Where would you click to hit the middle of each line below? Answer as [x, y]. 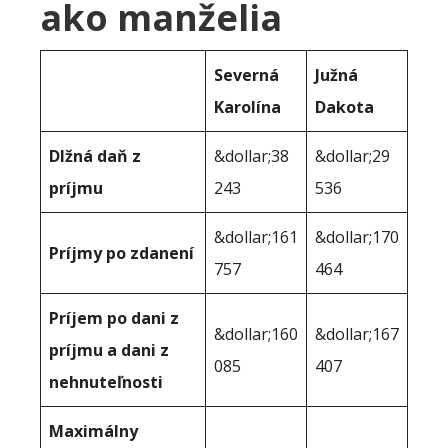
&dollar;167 [357, 333]
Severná [246, 74]
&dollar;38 [251, 155]
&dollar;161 [256, 236]
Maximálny [93, 430]
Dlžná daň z [95, 155]
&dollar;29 [352, 155]
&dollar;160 [256, 333]
